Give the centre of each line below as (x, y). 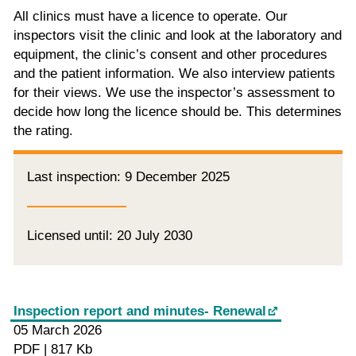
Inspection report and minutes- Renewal (140, 311)
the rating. (43, 131)
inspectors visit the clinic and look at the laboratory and (178, 36)
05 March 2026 (58, 331)
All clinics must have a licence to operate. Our (151, 17)
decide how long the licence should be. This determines (178, 112)
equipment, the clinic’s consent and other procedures (170, 55)
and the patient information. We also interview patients (174, 74)
